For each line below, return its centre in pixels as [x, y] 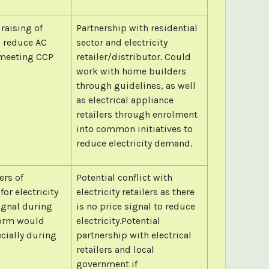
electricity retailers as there [135, 192]
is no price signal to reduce [135, 206]
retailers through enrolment [137, 114]
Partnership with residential [137, 28]
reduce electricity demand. [134, 143]
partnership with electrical [134, 235]
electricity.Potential [118, 220]
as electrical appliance [125, 100]
